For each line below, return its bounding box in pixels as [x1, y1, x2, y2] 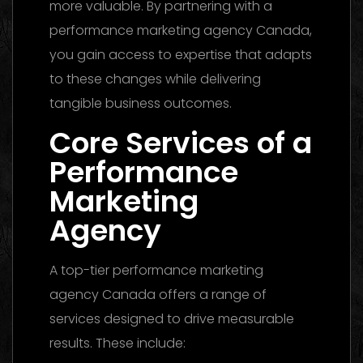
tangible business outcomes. [49, 93, 232, 113]
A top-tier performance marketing [49, 260, 263, 280]
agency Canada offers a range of [49, 284, 267, 304]
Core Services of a [49, 122, 312, 164]
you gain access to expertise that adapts [49, 45, 312, 64]
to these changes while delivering [49, 69, 261, 88]
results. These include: [49, 333, 186, 352]
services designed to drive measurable [49, 309, 294, 328]
